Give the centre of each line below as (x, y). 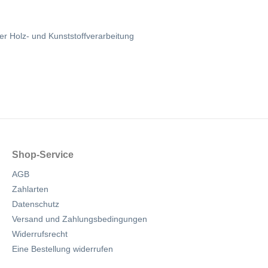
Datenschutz (36, 204)
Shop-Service (43, 155)
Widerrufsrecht (40, 234)
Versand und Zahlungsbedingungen (80, 219)
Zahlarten (30, 189)
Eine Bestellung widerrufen (63, 249)
